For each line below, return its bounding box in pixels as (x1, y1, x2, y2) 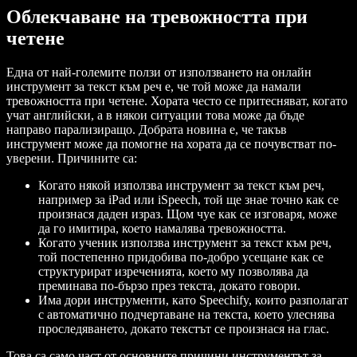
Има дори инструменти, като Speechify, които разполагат (38, 293, 348, 308)
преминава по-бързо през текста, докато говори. (38, 279, 300, 293)
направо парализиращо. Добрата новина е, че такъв (6, 123, 287, 137)
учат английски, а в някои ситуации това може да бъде (6, 108, 304, 123)
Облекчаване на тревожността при (6, 6, 308, 28)
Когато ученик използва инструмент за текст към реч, (38, 236, 331, 250)
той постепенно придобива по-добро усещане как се (38, 250, 324, 265)
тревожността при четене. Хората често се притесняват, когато (6, 94, 347, 108)
